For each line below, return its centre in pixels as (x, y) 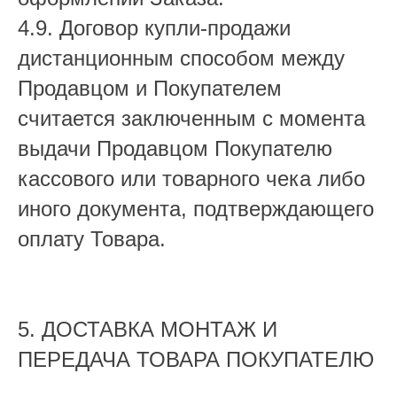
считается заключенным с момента (191, 118)
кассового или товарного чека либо (191, 179)
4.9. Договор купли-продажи (154, 28)
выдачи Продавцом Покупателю (175, 148)
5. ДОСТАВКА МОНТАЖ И (148, 329)
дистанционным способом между (181, 58)
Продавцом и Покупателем (150, 88)
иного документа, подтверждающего (196, 209)
